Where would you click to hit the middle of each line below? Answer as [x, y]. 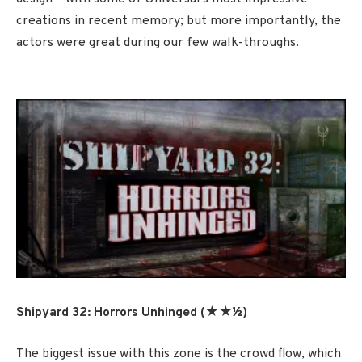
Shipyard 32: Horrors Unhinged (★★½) [132, 312]
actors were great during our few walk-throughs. [158, 43]
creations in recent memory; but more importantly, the [179, 21]
